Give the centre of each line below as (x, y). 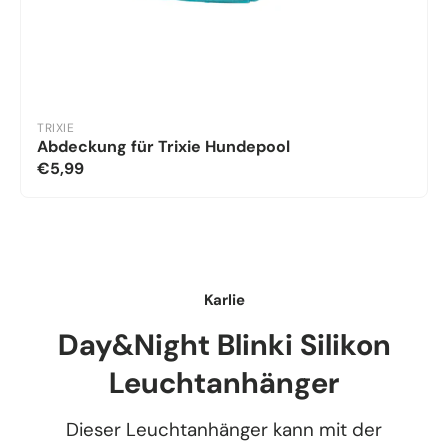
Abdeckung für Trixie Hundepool (163, 147)
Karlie (224, 299)
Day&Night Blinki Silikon (224, 344)
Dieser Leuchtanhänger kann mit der (224, 430)
